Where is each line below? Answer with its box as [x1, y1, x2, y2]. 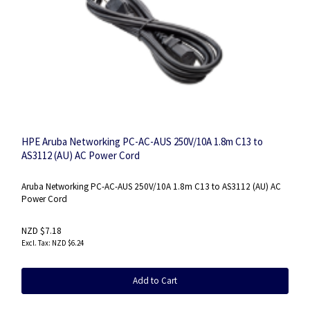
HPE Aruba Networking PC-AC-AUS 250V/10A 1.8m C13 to [21, 134, 263, 148]
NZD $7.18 [21, 225, 62, 237]
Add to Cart [133, 275, 177, 287]
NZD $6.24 [52, 238, 84, 248]
